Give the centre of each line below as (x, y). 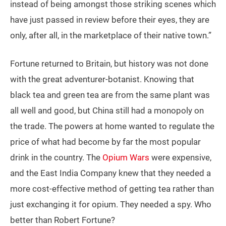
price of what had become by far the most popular (105, 142)
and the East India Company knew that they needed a (110, 173)
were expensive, (180, 158)
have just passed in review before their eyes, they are (110, 20)
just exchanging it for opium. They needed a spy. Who (111, 205)
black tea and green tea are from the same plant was (110, 95)
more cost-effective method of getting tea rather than (112, 189)
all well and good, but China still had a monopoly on (107, 111)
